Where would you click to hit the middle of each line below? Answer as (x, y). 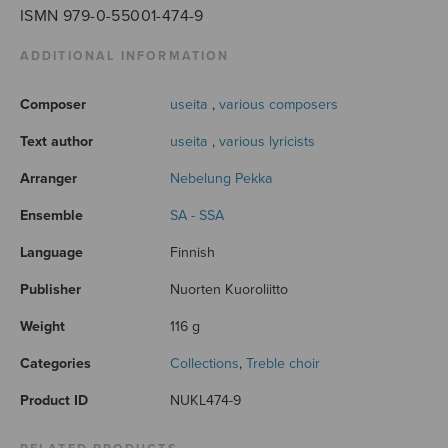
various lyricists (267, 141)
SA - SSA (197, 215)
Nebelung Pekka (221, 178)
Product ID (54, 400)
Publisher (50, 289)
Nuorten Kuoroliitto (229, 289)
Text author (56, 141)
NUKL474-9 (205, 400)
